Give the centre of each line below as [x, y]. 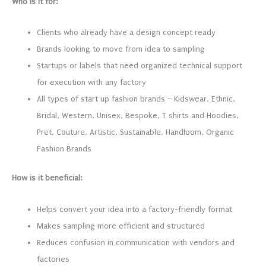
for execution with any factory [93, 83]
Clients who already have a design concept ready [126, 33]
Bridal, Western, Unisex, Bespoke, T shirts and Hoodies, [138, 116]
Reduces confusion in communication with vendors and [136, 242]
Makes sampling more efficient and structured [121, 226]
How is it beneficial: [47, 178]
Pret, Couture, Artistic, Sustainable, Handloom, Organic [135, 132]
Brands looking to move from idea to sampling [121, 49]
